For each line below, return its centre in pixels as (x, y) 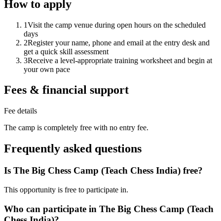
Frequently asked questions (73, 149)
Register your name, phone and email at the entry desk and (119, 42)
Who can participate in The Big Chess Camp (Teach (109, 209)
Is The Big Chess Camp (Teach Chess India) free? (103, 171)
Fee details (20, 111)
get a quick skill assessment (66, 51)
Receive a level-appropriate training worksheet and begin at (120, 60)
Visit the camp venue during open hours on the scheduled (117, 25)
